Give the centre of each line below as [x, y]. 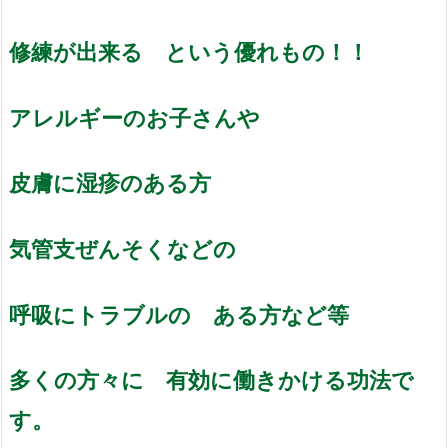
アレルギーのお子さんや [134, 117]
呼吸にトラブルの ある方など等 [190, 314]
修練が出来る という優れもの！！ [189, 52]
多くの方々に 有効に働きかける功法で [211, 380]
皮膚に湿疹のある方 [110, 183]
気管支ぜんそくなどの [133, 248]
